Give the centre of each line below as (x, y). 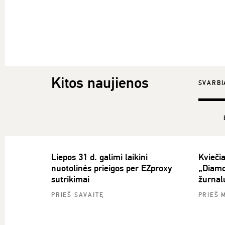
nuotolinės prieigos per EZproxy (111, 168)
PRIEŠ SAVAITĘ (78, 195)
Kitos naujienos (100, 83)
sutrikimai (70, 179)
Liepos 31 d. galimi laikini (99, 157)
